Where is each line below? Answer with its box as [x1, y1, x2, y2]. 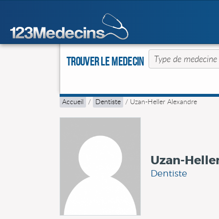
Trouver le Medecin [66, 55, 144, 68]
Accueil [62, 97, 84, 106]
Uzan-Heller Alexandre [130, 97, 197, 106]
